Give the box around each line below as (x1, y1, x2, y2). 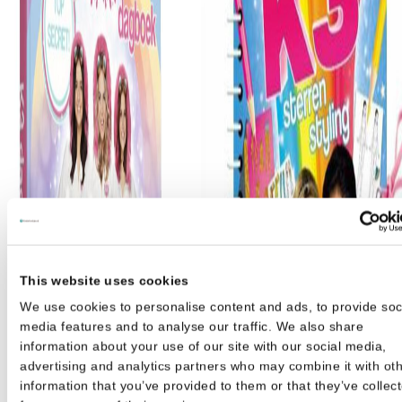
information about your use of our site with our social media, (20, 338, 387, 354)
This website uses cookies (20, 273, 189, 288)
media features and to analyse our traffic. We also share (20, 319, 363, 334)
